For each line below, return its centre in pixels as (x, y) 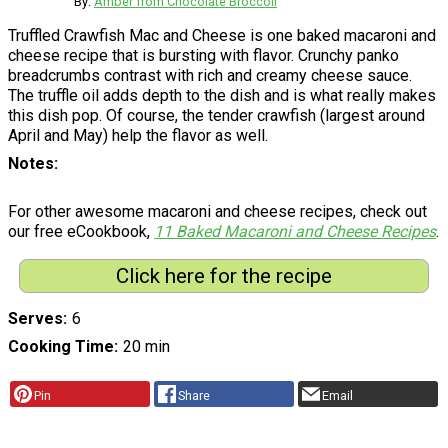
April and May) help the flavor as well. (138, 135)
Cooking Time (61, 347)
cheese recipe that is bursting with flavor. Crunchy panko (203, 55)
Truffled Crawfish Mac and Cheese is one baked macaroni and (222, 35)
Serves (35, 319)
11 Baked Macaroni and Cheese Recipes (295, 231)
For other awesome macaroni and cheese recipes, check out (217, 211)
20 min (146, 347)
